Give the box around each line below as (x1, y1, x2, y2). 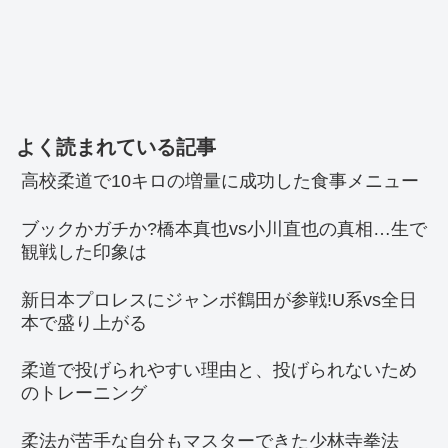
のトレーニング (21, 383, 147, 404)
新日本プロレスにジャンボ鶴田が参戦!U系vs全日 (21, 289, 417, 310)
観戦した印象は (21, 241, 147, 262)
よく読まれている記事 (16, 136, 216, 159)
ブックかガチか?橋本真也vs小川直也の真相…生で (21, 218, 427, 239)
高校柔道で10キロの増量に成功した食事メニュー (21, 171, 419, 192)
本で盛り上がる (21, 312, 147, 333)
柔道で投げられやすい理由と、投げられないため (21, 360, 417, 381)
